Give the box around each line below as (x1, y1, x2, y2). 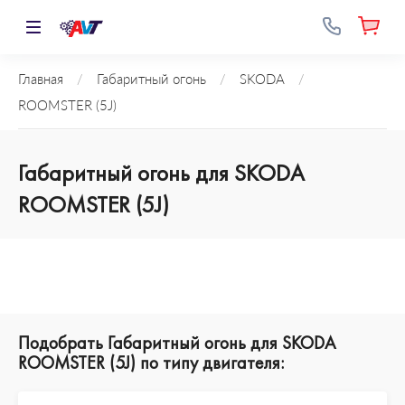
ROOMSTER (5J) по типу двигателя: (18, 351, 284, 374)
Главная (18, 71, 63, 87)
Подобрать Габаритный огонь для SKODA (18, 331, 335, 354)
